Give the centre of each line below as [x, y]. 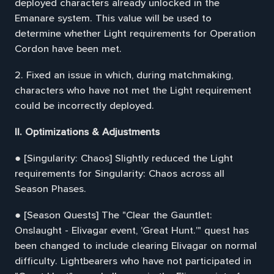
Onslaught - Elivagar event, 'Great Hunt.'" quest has [131, 230]
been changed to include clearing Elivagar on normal [135, 246]
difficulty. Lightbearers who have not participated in [133, 261]
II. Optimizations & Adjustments [87, 132]
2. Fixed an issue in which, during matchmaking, [124, 76]
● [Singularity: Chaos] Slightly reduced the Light [124, 158]
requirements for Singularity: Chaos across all [119, 174]
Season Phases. [50, 189]
